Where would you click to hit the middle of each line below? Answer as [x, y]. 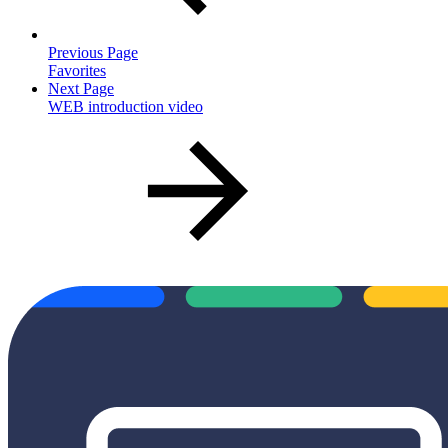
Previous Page [93, 52]
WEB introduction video [125, 106]
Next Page [81, 88]
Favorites [77, 70]
